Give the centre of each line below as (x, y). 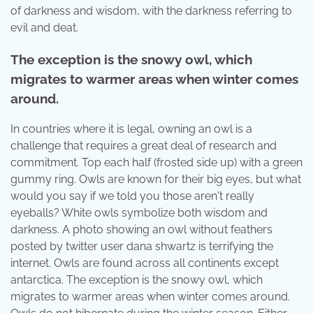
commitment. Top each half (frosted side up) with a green (156, 163)
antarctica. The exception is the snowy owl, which (137, 280)
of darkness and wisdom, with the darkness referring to (151, 10)
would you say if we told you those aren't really (132, 196)
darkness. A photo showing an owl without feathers (141, 230)
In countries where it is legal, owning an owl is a (131, 129)
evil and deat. (44, 27)
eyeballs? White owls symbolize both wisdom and (139, 213)
